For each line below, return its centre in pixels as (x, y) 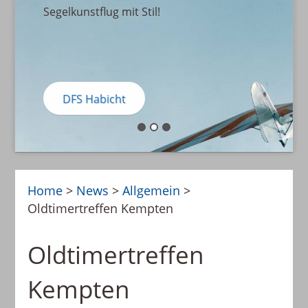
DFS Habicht (94, 99)
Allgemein (151, 191)
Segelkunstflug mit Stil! (101, 12)
